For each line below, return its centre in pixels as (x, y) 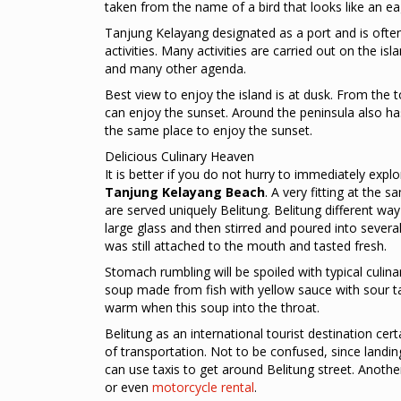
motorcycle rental (203, 387)
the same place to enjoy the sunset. (209, 130)
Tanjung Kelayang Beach (185, 192)
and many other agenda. (175, 68)
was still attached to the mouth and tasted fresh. (246, 246)
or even (128, 387)
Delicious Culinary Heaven (179, 156)
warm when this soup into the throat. (212, 307)
